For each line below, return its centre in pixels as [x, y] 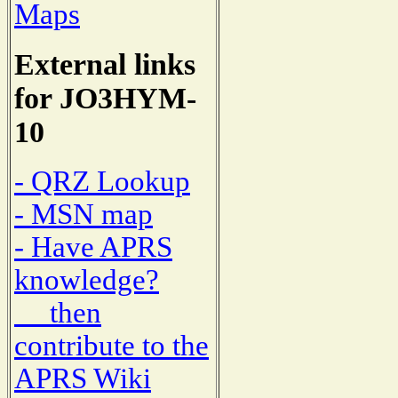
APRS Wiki [83, 379]
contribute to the [111, 346]
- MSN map [84, 215]
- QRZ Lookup [102, 182]
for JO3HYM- [105, 98]
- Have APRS [93, 247]
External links [105, 64]
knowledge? [87, 280]
